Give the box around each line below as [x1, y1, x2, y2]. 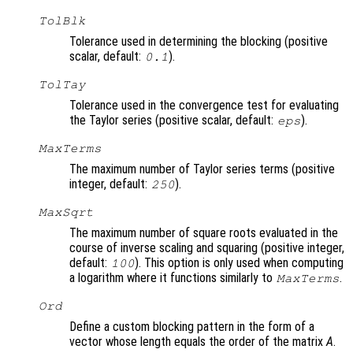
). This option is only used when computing [135, 255, 344, 271]
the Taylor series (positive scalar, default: [69, 113, 277, 128]
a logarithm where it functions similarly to [69, 270, 276, 286]
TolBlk [38, 14, 86, 28]
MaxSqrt [38, 206, 94, 219]
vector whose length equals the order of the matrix [69, 334, 326, 350]
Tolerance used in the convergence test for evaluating [69, 98, 339, 113]
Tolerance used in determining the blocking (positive [69, 34, 328, 50]
